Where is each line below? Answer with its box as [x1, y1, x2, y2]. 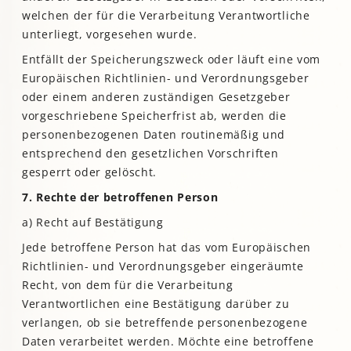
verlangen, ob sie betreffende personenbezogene [22, 315, 308, 331]
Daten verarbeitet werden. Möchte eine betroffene [22, 334, 314, 349]
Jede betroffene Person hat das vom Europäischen [22, 240, 311, 255]
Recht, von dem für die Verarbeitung [22, 277, 233, 293]
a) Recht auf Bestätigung [22, 215, 164, 230]
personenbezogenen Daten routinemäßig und [22, 127, 286, 143]
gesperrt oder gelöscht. [22, 165, 157, 180]
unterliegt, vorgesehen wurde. [22, 27, 197, 42]
